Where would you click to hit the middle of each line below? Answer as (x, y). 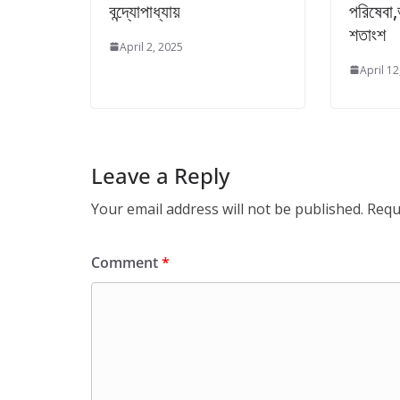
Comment (126, 262)
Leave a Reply (160, 175)
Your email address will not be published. (227, 208)
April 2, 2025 (151, 46)
